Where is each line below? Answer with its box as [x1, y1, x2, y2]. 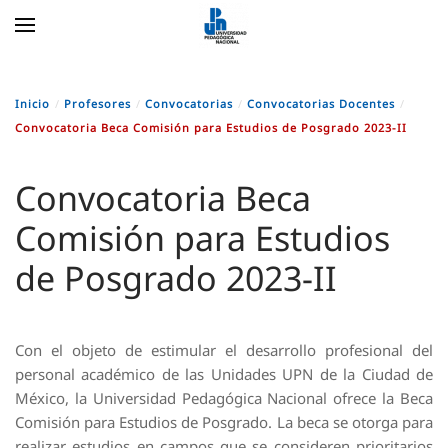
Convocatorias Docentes [247, 96, 395, 111]
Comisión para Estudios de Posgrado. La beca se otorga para [15, 412, 433, 432]
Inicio [15, 96, 50, 111]
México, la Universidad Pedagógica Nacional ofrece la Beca [15, 388, 433, 408]
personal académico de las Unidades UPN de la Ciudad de [15, 364, 433, 384]
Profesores [64, 96, 131, 111]
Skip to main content [35, 36, 177, 56]
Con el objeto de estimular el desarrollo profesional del [15, 340, 433, 360]
